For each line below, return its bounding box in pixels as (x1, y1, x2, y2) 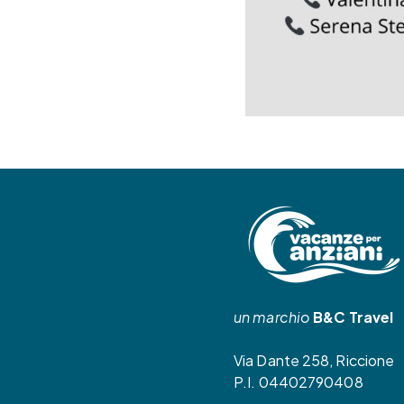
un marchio (234, 308, 310, 327)
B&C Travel (313, 308, 394, 327)
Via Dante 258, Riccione (234, 351, 395, 371)
